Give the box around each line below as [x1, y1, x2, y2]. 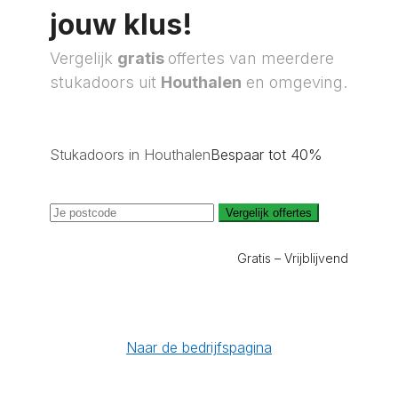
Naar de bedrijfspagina [126, 338, 272, 356]
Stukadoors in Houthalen [50, 146, 211, 163]
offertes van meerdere [168, 49, 334, 68]
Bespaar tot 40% [211, 146, 322, 163]
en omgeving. [242, 73, 347, 92]
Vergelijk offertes [226, 206, 312, 219]
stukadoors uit [50, 73, 161, 92]
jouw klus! [50, 7, 193, 42]
